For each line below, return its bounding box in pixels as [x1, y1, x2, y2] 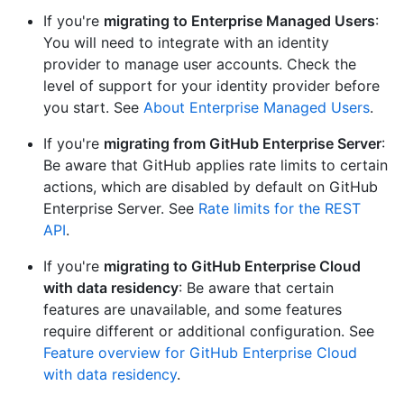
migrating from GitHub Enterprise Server [104, 134, 381, 153]
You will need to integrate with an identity [43, 33, 329, 52]
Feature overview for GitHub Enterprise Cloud [43, 344, 357, 363]
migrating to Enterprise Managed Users [104, 12, 375, 31]
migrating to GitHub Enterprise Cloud [104, 257, 361, 276]
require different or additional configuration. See [43, 322, 374, 341]
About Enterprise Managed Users [143, 98, 370, 117]
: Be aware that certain [179, 279, 334, 298]
